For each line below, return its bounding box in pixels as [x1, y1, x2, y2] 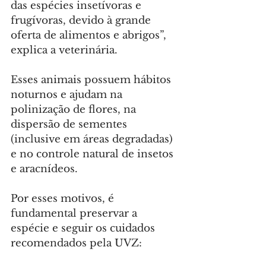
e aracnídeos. [11, 163, 78, 176]
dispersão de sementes [11, 118, 130, 131]
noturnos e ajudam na [11, 88, 125, 102]
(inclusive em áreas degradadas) [11, 133, 176, 146]
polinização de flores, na [11, 103, 139, 116]
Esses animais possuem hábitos [11, 74, 174, 87]
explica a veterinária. [11, 44, 118, 57]
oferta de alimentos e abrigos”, [11, 29, 169, 42]
